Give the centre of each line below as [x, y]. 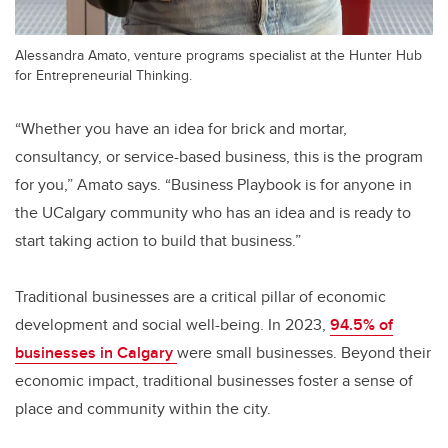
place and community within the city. [143, 409]
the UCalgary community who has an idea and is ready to [213, 213]
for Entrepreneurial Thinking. [103, 75]
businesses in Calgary [96, 353]
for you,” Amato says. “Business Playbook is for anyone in [213, 185]
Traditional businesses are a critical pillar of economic [200, 297]
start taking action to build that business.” [160, 241]
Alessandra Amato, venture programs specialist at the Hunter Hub [218, 55]
